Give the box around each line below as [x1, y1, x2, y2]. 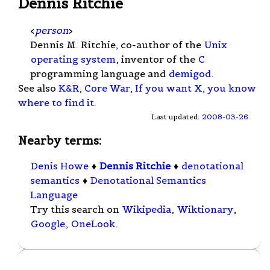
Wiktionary [177, 203, 233, 216]
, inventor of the [116, 52, 198, 65]
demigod [169, 67, 211, 80]
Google [31, 218, 65, 230]
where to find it [18, 96, 94, 108]
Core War [84, 81, 130, 94]
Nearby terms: [18, 133, 101, 148]
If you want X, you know [135, 81, 256, 94]
